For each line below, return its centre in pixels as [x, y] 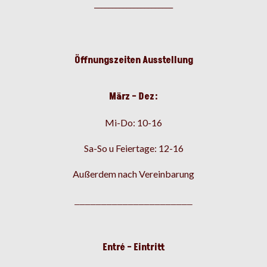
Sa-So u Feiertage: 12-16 [133, 148]
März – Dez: [133, 97]
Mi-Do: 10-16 [133, 123]
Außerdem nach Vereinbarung [133, 174]
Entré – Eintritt [133, 248]
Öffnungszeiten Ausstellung [133, 60]
